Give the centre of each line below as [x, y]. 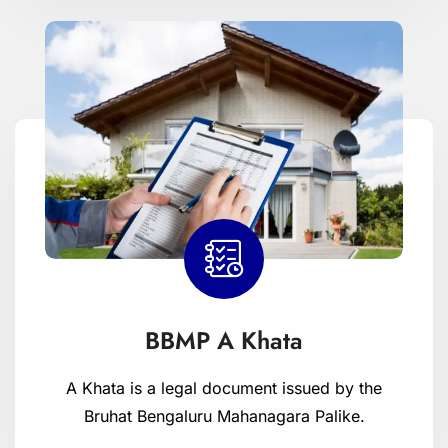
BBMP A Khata [224, 341]
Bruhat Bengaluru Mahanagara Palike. [224, 416]
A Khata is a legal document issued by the [224, 388]
